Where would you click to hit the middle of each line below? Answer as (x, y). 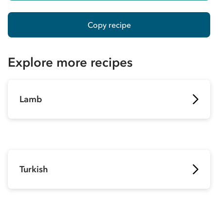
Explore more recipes (70, 62)
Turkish (34, 169)
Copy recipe (109, 25)
